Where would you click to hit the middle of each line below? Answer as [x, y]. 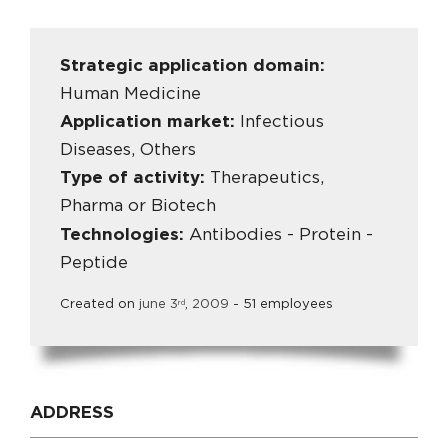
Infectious [282, 122]
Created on [99, 304]
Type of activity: [135, 178]
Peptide [94, 262]
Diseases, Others [128, 150]
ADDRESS [72, 412]
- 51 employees [281, 304]
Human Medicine [130, 94]
